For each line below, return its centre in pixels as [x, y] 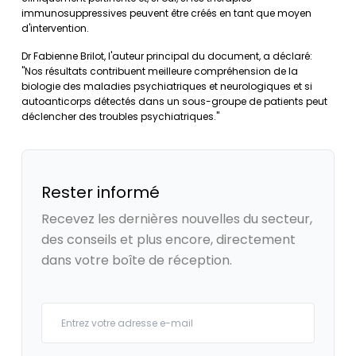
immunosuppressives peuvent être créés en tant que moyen [166, 13]
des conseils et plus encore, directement [168, 240]
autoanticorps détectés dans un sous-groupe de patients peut [174, 101]
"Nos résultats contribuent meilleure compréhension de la [160, 71]
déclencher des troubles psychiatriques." [120, 116]
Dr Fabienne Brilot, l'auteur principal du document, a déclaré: [167, 56]
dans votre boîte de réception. [137, 260]
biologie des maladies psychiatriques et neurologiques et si [167, 86]
